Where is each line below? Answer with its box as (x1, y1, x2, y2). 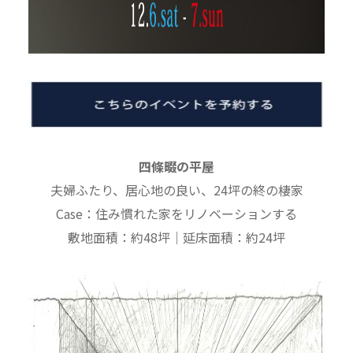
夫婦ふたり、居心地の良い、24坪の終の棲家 (50, 180, 303, 199)
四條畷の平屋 (139, 157, 214, 176)
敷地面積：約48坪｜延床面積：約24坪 (68, 228, 285, 247)
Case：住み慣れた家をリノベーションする (56, 204, 297, 223)
